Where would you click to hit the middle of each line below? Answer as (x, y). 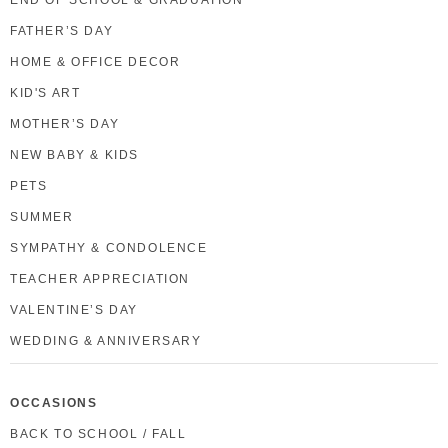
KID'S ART (45, 92)
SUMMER (42, 216)
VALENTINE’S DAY (74, 309)
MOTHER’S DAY (65, 123)
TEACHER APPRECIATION (100, 278)
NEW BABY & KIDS (74, 154)
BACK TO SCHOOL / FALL (98, 433)
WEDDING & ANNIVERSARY (106, 340)
